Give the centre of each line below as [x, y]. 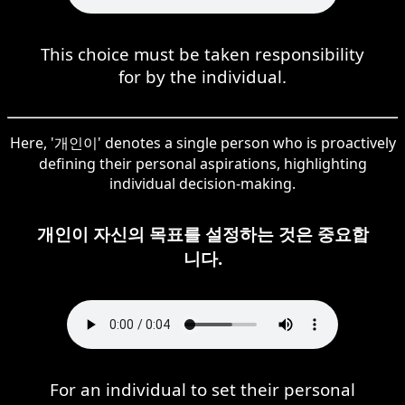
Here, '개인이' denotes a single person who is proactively [202, 142]
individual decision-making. [202, 183]
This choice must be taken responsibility [202, 53]
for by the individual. [202, 76]
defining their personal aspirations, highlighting [202, 163]
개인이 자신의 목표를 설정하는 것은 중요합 [202, 233]
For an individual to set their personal [202, 389]
